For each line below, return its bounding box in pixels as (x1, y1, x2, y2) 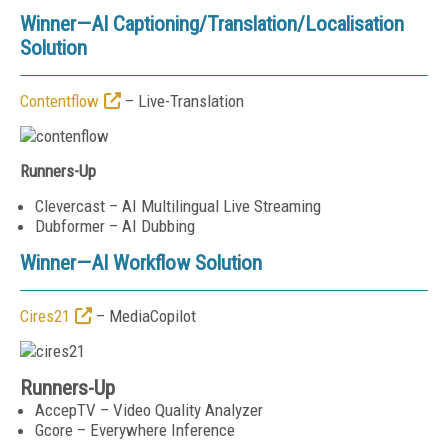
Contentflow (20, 91, 99, 111)
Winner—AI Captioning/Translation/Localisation (20, 12, 404, 36)
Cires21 (20, 306, 70, 326)
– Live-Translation (121, 91, 244, 111)
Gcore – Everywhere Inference (35, 420, 235, 440)
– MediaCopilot (92, 306, 196, 326)
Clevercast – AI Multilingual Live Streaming (35, 196, 321, 216)
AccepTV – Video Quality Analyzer (35, 400, 263, 420)
